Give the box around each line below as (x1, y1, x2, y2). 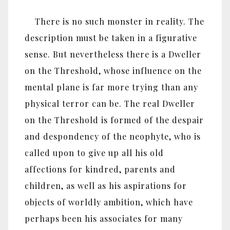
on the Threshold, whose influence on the (25, 65, 202, 76)
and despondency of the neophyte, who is (25, 131, 201, 142)
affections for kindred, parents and (25, 164, 176, 175)
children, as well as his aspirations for (25, 180, 187, 191)
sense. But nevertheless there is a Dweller (25, 49, 201, 60)
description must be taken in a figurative (25, 32, 197, 44)
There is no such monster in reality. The (25, 16, 204, 27)
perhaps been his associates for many (25, 213, 183, 224)
